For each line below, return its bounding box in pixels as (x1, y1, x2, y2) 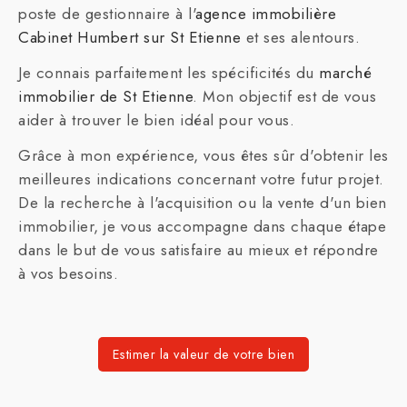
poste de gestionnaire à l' (18, 3, 195, 25)
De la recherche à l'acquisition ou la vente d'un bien (18, 192, 387, 213)
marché (319, 62, 372, 84)
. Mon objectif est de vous (193, 85, 376, 107)
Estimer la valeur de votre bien (112, 345, 295, 363)
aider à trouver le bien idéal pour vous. (18, 109, 294, 131)
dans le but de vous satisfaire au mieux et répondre (18, 239, 379, 261)
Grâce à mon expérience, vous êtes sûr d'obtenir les (18, 144, 389, 166)
